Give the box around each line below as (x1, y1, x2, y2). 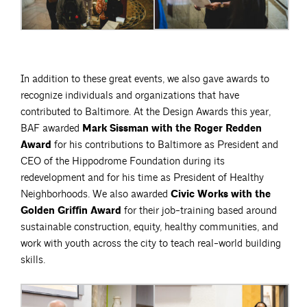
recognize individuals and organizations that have (21, 88, 239, 102)
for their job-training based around (121, 204, 277, 217)
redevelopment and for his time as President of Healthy (21, 171, 264, 184)
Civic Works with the (171, 187, 271, 201)
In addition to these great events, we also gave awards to (21, 72, 269, 86)
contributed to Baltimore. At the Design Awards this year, (21, 105, 271, 119)
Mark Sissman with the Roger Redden (82, 121, 262, 135)
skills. (21, 253, 45, 267)
